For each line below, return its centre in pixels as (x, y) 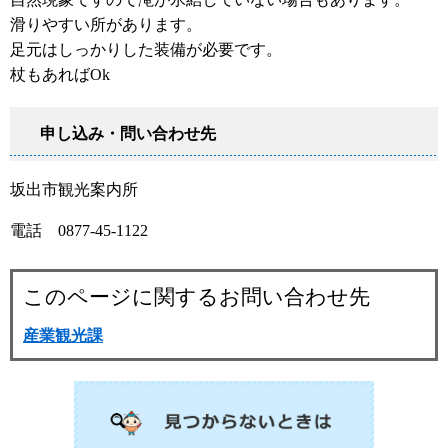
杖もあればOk (60, 74)
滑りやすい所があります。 (106, 24)
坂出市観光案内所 (82, 189)
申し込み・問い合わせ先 (128, 133)
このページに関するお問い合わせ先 (196, 296)
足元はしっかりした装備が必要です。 (146, 49)
